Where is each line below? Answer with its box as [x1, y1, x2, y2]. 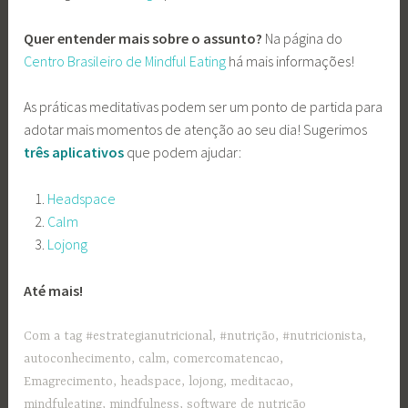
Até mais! [24, 280, 87, 300]
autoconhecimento [24, 352, 132, 367]
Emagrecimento [24, 374, 114, 390]
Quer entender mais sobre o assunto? [24, 28, 266, 47]
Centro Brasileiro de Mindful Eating [24, 51, 229, 70]
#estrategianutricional [86, 329, 213, 344]
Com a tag [24, 329, 87, 344]
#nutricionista [282, 329, 363, 344]
